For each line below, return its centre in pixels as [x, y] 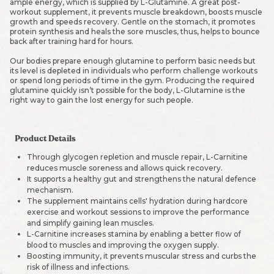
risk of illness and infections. [78, 267]
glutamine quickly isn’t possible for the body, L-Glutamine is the [128, 90]
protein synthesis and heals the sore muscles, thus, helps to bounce [135, 31]
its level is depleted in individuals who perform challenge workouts [134, 71]
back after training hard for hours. [72, 41]
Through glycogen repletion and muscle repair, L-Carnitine [137, 157]
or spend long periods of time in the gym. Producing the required [132, 80]
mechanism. [50, 190]
